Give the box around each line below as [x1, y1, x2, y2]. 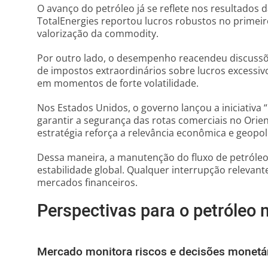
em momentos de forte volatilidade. [37, 77, 199, 90]
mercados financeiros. [37, 176, 138, 189]
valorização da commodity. [37, 27, 159, 40]
